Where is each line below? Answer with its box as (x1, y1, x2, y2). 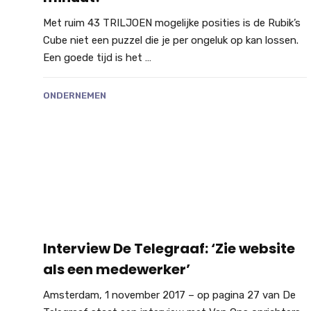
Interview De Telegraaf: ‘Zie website (43, 239, 295, 259)
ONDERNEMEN (43, 90, 106, 101)
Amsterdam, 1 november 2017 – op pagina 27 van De (43, 289, 296, 302)
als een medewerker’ (43, 260, 190, 280)
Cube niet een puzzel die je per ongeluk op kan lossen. (43, 33, 299, 47)
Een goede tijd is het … (43, 51, 151, 64)
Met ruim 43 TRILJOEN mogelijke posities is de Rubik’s (43, 16, 301, 29)
